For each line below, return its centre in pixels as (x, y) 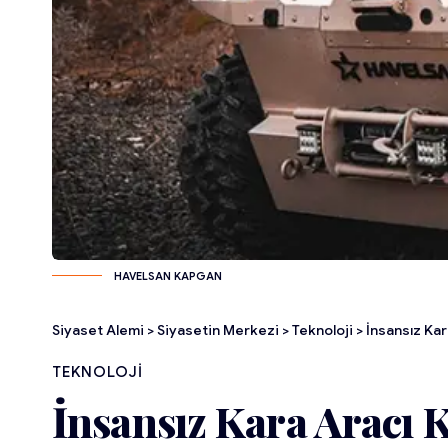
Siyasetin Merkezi (218, 330)
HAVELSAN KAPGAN (168, 276)
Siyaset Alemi (98, 330)
